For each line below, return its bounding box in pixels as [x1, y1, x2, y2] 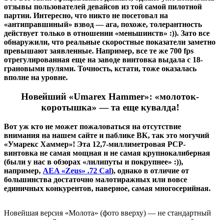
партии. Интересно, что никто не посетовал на [4, 11, 168, 20]
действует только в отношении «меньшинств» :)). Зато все [4, 29, 210, 38]
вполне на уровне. [4, 73, 68, 82]
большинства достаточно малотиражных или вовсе [4, 175, 187, 184]
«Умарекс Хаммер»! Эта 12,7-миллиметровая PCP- [4, 139, 186, 148]
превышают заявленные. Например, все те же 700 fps [4, 47, 193, 55]
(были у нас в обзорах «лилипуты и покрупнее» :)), [4, 157, 183, 166]
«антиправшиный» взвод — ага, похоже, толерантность [4, 20, 202, 29]
